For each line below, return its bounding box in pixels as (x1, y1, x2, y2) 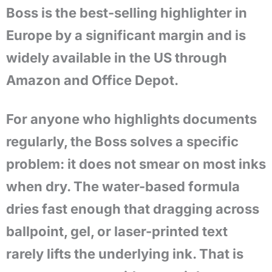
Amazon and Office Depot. (6, 72, 178, 88)
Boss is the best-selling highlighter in (6, 5, 247, 21)
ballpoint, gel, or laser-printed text (6, 223, 228, 239)
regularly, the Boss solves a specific (6, 134, 239, 149)
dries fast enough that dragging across (6, 201, 259, 217)
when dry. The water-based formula (6, 178, 240, 194)
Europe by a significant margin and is (6, 27, 246, 43)
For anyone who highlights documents (6, 111, 257, 127)
